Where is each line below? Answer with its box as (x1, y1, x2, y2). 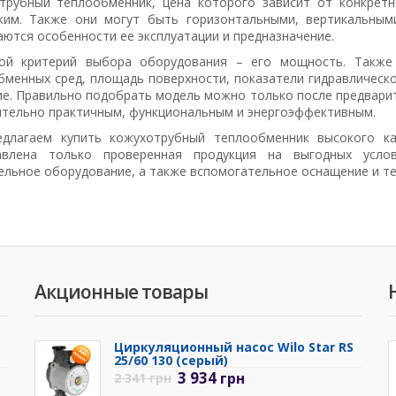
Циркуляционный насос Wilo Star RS (113, 339, 354, 356)
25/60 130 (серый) (113, 352, 228, 369)
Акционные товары (34, 279, 208, 305)
